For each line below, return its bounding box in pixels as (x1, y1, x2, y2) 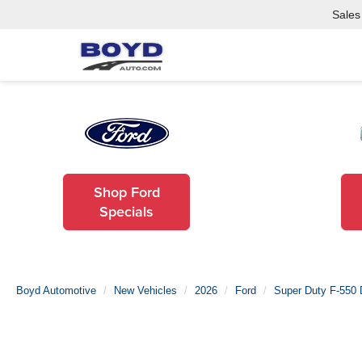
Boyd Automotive (16, 284, 96, 297)
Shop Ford (93, 182, 160, 202)
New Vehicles (114, 284, 177, 297)
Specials (99, 201, 154, 221)
